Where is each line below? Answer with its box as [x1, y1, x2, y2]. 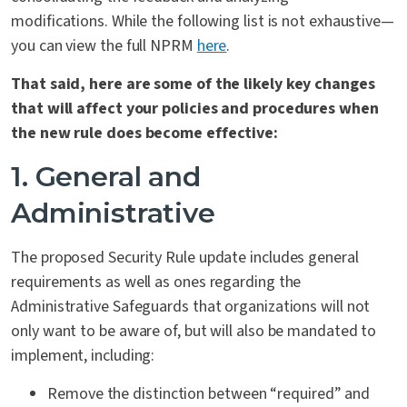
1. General [11, 160, 142, 194]
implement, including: [11, 344, 155, 368]
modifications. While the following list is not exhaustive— [11, 10, 394, 34]
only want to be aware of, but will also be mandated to [11, 320, 377, 343]
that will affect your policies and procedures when [11, 97, 379, 121]
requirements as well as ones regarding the [11, 271, 302, 294]
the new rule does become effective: [11, 122, 279, 145]
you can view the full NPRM [11, 35, 197, 58]
